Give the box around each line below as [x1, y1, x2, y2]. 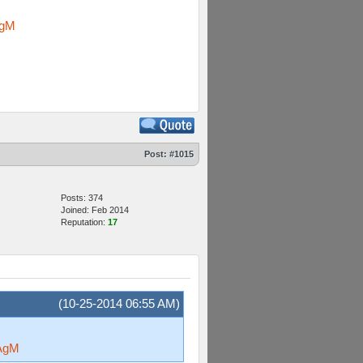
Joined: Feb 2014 [61, 205, 129, 215]
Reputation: [61, 217, 108, 227]
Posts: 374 [61, 193, 103, 203]
